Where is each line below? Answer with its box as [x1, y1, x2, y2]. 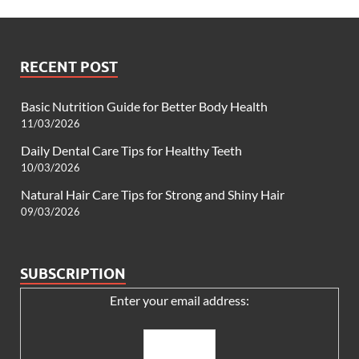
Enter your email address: [110, 292, 249, 309]
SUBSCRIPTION [20, 265, 126, 283]
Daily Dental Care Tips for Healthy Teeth [21, 143, 242, 159]
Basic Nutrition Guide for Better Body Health [21, 99, 268, 115]
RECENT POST [20, 58, 118, 76]
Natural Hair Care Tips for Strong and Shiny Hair [21, 187, 284, 203]
